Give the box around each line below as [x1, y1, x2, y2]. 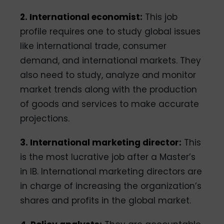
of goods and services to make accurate [20, 98, 199, 110]
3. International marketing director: [20, 136, 182, 149]
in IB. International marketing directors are [20, 165, 202, 178]
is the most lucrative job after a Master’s [20, 151, 196, 163]
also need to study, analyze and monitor [20, 69, 196, 81]
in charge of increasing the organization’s [20, 180, 202, 192]
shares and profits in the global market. [20, 194, 191, 207]
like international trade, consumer [20, 40, 167, 52]
